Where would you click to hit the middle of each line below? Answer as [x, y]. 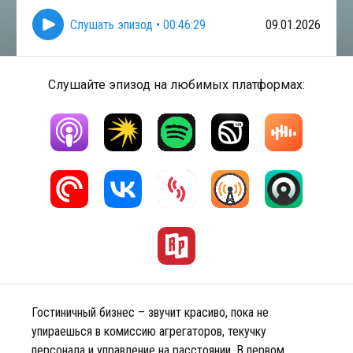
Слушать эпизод [111, 24]
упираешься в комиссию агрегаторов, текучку [149, 331]
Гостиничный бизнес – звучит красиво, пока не [150, 312]
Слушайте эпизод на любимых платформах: [176, 85]
